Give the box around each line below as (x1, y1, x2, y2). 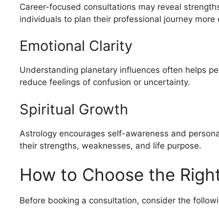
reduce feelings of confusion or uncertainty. (20, 77, 190, 88)
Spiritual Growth (20, 100, 128, 118)
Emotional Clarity (20, 37, 132, 55)
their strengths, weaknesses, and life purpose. (20, 140, 201, 151)
